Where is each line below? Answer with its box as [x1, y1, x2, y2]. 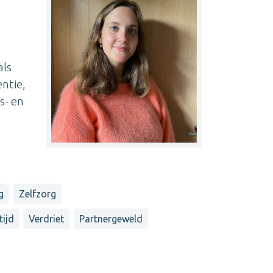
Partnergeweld [79, 213, 143, 224]
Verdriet [29, 213, 65, 224]
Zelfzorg [18, 188, 56, 200]
